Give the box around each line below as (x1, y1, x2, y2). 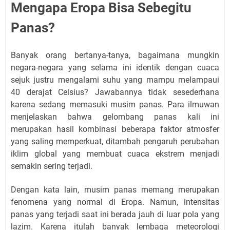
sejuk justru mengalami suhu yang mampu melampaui (11, 75, 219, 85)
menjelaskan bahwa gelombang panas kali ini (11, 112, 219, 122)
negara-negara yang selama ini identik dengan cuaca (11, 63, 219, 72)
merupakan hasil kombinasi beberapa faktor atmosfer (11, 124, 219, 134)
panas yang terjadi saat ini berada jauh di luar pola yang (11, 209, 219, 219)
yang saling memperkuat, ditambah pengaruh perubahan (11, 137, 219, 146)
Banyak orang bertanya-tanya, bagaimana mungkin (11, 50, 219, 60)
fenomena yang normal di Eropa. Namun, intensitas (11, 197, 219, 207)
